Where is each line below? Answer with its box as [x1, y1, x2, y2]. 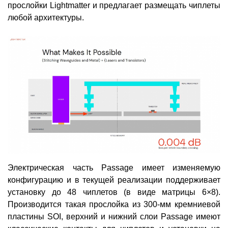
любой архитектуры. [8, 13, 84, 22]
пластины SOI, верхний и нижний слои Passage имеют [8, 212, 220, 221]
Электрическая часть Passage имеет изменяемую [8, 163, 220, 173]
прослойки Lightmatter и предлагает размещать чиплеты [8, 1, 220, 10]
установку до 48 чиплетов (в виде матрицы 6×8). [8, 188, 220, 197]
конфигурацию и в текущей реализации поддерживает [8, 176, 220, 185]
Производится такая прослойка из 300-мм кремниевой [8, 200, 220, 209]
